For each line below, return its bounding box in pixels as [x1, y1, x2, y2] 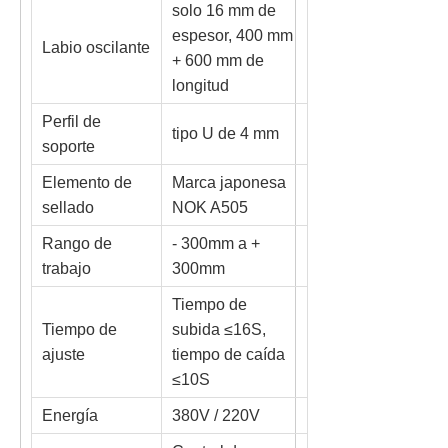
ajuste [42, 346, 85, 363]
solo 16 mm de [172, 2, 276, 19]
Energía [42, 407, 98, 424]
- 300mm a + [172, 235, 260, 252]
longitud [172, 77, 229, 94]
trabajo [42, 260, 91, 277]
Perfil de [42, 113, 101, 130]
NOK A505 [172, 199, 248, 216]
